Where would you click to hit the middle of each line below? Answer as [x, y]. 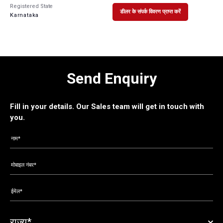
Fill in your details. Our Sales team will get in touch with [107, 107]
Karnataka [25, 15]
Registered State [32, 6]
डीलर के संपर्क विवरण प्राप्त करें [150, 12]
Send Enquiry [111, 79]
